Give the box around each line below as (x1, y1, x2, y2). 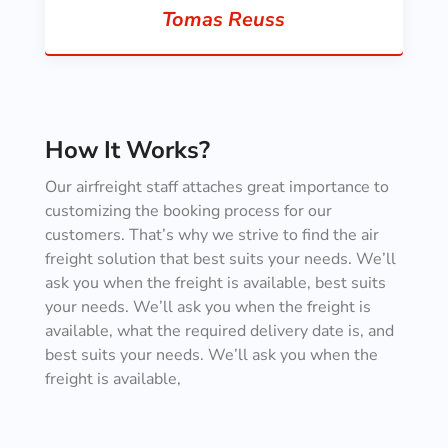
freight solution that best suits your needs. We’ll (44, 248, 396, 270)
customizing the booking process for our (44, 200, 332, 222)
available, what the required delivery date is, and (44, 320, 394, 342)
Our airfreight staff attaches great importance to (44, 176, 389, 198)
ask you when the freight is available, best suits (44, 272, 386, 294)
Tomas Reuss (162, 6, 286, 33)
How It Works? (44, 134, 210, 166)
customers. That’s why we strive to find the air (44, 224, 379, 246)
